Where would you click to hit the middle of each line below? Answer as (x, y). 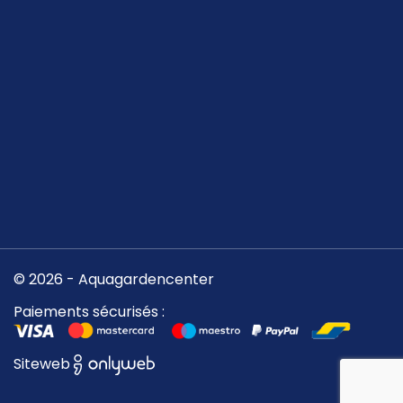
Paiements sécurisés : (89, 311)
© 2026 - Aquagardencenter (114, 279)
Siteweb (44, 363)
